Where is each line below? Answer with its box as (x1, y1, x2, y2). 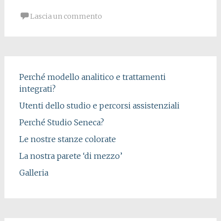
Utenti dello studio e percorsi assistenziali (19, 101, 180, 110)
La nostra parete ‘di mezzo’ (19, 151, 122, 161)
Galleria (19, 168, 48, 178)
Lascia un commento (30, 12, 102, 21)
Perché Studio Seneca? (19, 117, 104, 127)
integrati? (19, 84, 56, 94)
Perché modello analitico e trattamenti (19, 72, 166, 82)
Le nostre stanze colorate (19, 134, 116, 144)
